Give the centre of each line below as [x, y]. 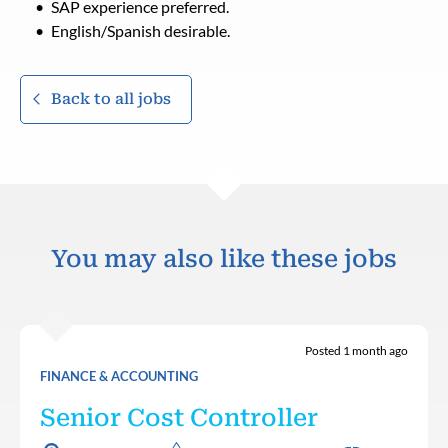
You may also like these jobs [224, 258]
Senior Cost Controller [179, 417]
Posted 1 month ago [356, 350]
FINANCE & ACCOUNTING [119, 375]
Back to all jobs [111, 98]
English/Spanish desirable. [140, 30]
